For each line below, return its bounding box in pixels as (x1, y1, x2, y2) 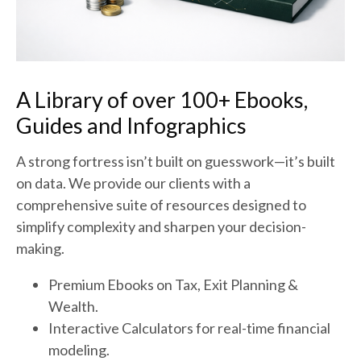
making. (16, 239, 64, 258)
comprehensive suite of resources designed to (16, 196, 306, 214)
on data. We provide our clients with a (16, 174, 251, 193)
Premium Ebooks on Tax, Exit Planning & (48, 276, 298, 294)
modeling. (48, 341, 110, 359)
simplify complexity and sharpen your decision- (16, 218, 306, 236)
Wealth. (48, 297, 98, 316)
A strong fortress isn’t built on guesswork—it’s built (16, 152, 335, 171)
